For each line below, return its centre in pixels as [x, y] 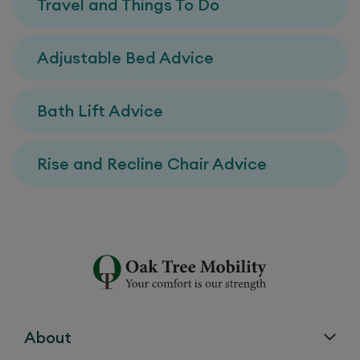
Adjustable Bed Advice [125, 57]
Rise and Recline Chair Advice [152, 163]
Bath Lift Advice [100, 110]
